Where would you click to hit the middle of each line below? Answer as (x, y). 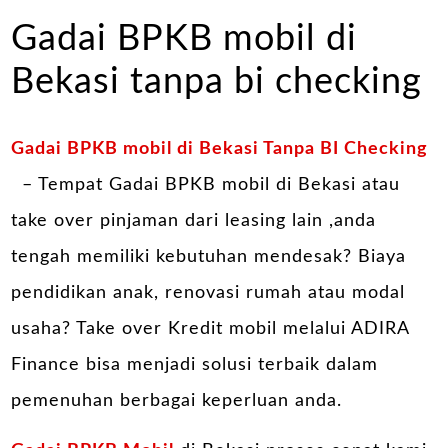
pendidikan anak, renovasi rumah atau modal (208, 293)
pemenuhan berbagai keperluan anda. (177, 401)
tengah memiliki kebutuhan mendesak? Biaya (209, 257)
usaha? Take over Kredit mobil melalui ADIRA (210, 329)
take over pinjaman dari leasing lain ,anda (194, 221)
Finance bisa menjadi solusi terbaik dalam (195, 365)
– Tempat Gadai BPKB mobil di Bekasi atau (208, 185)
